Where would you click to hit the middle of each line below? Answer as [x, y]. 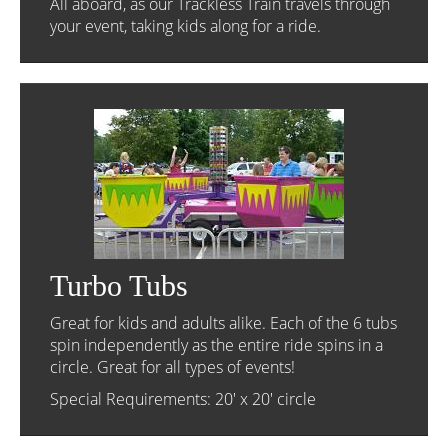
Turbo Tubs [119, 285]
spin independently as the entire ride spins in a [216, 345]
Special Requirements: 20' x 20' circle [183, 399]
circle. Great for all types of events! [172, 367]
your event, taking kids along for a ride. [185, 26]
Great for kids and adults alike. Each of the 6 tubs [223, 323]
